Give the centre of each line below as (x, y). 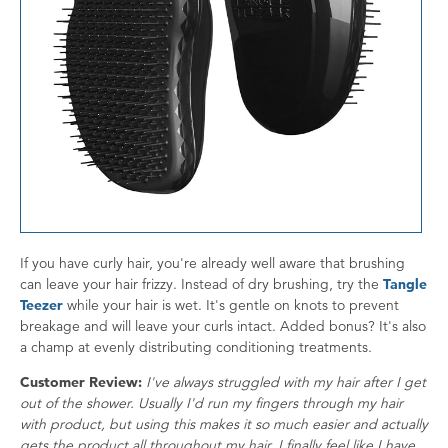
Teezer (41, 304)
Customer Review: (81, 381)
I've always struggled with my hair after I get (286, 381)
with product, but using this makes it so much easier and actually (224, 423)
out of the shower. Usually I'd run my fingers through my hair (211, 402)
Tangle (405, 283)
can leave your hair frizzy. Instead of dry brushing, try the (201, 283)
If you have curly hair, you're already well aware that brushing (212, 262)
